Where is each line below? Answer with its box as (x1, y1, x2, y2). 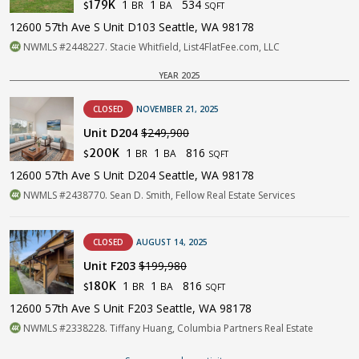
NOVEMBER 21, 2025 (136, 103, 219, 115)
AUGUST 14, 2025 (136, 236, 208, 248)
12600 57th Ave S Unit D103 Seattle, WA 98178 (10, 18, 254, 34)
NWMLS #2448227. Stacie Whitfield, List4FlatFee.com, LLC (21, 39, 280, 54)
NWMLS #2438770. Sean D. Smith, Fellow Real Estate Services (21, 188, 295, 202)
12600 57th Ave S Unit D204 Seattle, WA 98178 (10, 167, 254, 183)
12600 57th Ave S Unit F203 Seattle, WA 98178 (10, 300, 252, 316)
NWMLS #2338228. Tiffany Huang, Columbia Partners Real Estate (21, 321, 313, 335)
